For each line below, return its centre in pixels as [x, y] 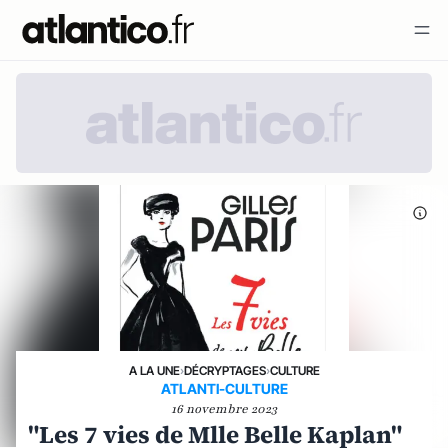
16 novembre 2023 [224, 409]
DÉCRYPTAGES [224, 370]
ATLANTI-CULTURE [224, 388]
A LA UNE [154, 370]
